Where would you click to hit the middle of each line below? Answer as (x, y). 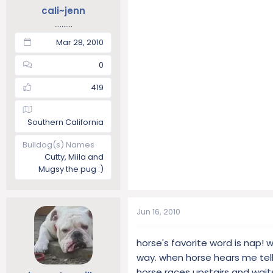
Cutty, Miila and (74, 157)
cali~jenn (63, 10)
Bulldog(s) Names (58, 144)
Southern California (66, 122)
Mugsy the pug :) (71, 169)
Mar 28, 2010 (80, 42)
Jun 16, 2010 (158, 211)
